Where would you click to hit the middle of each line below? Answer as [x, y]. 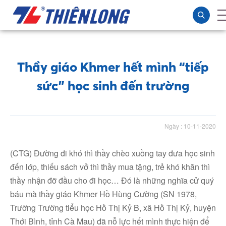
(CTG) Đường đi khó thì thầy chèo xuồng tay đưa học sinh [112, 153]
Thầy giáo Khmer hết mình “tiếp [113, 67]
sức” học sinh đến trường [113, 86]
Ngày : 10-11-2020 [190, 126]
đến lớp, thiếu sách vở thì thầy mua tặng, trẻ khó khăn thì [110, 167]
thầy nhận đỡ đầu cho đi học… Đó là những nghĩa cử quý [112, 180]
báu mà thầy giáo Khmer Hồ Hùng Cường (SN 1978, [103, 194]
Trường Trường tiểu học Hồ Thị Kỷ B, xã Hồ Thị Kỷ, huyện [113, 208]
